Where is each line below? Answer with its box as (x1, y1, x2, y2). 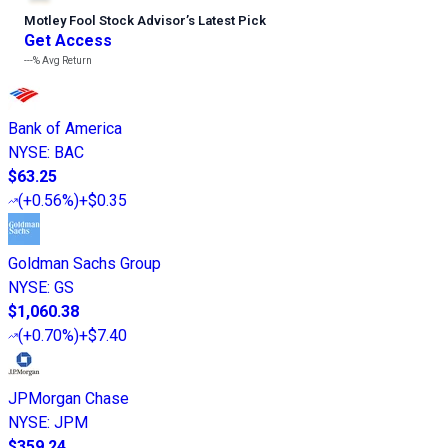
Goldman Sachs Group (8, 253, 161, 273)
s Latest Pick (188, 12, 266, 28)
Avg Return (40, 54, 92, 66)
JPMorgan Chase (8, 388, 129, 408)
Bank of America (8, 118, 122, 138)
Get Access (24, 30, 112, 50)
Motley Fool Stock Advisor (24, 12, 186, 28)
